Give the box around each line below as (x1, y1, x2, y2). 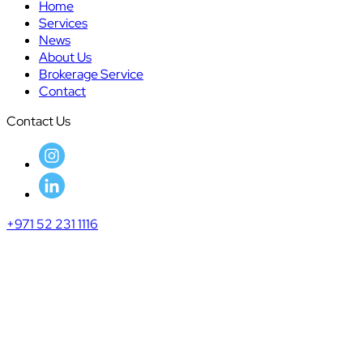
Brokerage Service (39, 66, 143, 83)
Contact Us (6, 113, 70, 130)
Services (39, 15, 88, 32)
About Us (39, 49, 92, 66)
